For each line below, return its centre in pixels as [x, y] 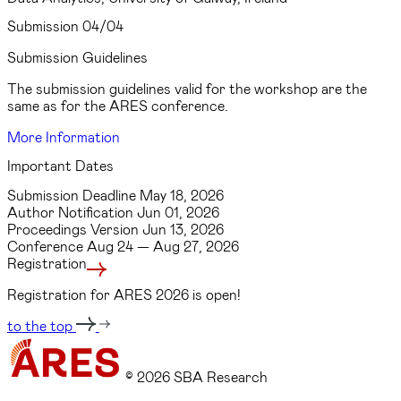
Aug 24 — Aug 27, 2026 [163, 245]
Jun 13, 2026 [183, 228]
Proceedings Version [75, 228]
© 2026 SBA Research [196, 376]
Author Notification [72, 211]
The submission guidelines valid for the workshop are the [187, 89]
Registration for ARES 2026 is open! [124, 294]
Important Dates [60, 166]
